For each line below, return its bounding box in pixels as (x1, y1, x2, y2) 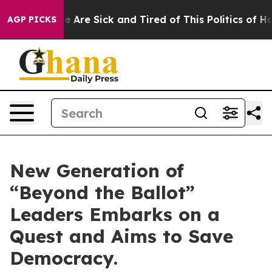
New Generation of (10, 159, 184, 182)
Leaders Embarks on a (10, 203, 220, 226)
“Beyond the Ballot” (10, 181, 195, 204)
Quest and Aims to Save (10, 225, 233, 248)
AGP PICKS (7, 14, 56, 25)
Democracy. (10, 246, 118, 270)
